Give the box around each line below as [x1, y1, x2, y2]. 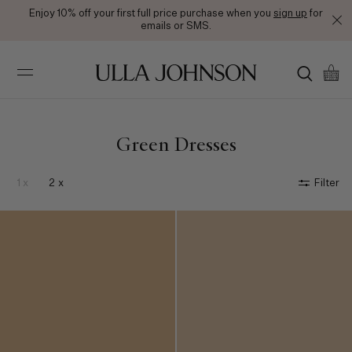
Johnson [86, 63, 122, 71]
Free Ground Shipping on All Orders [91, 9, 261, 19]
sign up [273, 9, 307, 19]
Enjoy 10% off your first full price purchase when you [29, 9, 273, 19]
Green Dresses [115, 123, 236, 144]
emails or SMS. [141, 21, 211, 31]
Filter [314, 165, 339, 176]
